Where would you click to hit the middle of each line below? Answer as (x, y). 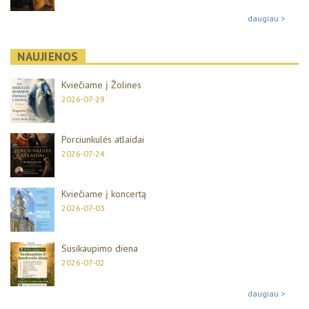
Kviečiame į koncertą (104, 193)
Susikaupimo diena (100, 248)
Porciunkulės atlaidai (103, 139)
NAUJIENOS (48, 56)
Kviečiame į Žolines (101, 84)
